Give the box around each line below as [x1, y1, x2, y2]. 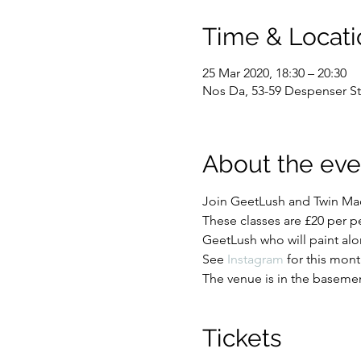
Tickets [201, 323, 281, 352]
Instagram [226, 251, 284, 267]
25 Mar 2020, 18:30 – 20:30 [201, 64, 346, 81]
